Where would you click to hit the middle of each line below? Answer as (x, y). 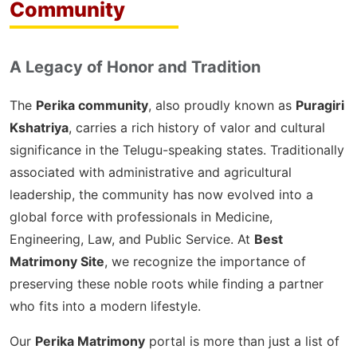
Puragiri (320, 105)
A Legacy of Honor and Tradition (135, 67)
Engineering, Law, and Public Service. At (132, 239)
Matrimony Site (57, 261)
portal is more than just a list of (242, 341)
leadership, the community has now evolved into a (161, 194)
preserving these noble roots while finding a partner (167, 284)
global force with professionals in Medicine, (141, 217)
